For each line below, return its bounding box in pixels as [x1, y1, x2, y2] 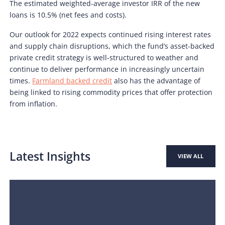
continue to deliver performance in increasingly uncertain [10, 64, 205, 74]
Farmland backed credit [32, 75, 113, 85]
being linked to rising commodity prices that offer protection [10, 87, 213, 97]
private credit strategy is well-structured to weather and [10, 52, 199, 62]
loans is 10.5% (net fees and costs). [10, 10, 127, 20]
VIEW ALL [178, 152, 204, 160]
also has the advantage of [112, 75, 201, 85]
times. [10, 75, 33, 85]
